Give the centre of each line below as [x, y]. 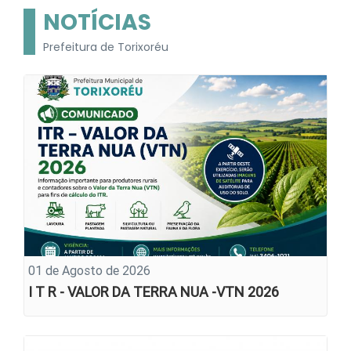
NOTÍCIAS [97, 23]
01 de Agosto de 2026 [89, 270]
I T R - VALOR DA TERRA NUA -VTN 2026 [154, 291]
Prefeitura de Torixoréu [106, 47]
